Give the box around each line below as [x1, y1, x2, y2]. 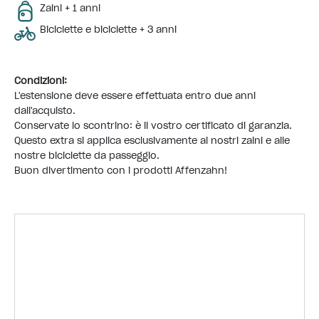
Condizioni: [14, 75, 67, 87]
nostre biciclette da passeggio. [14, 150, 159, 162]
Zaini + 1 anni [40, 2, 101, 14]
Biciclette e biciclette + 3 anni [40, 23, 177, 36]
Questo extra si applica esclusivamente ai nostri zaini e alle [14, 135, 290, 147]
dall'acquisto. [14, 105, 75, 117]
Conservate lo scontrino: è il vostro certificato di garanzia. [14, 120, 292, 132]
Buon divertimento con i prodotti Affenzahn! [14, 164, 227, 177]
